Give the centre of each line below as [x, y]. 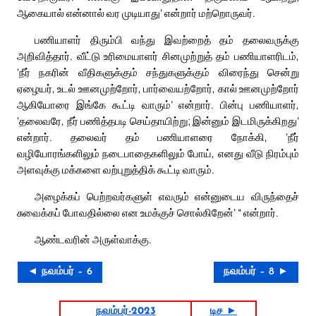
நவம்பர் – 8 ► [256, 272]
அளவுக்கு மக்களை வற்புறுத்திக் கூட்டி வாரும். [116, 170]
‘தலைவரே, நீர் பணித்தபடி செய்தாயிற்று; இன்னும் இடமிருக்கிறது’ [158, 121]
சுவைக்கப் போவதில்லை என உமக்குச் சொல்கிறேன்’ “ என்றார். [148, 213]
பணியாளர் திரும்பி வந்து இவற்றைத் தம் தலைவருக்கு [167, 40]
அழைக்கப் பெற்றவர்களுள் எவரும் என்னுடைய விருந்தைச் [167, 196]
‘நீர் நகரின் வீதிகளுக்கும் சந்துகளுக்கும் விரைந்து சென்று [158, 72]
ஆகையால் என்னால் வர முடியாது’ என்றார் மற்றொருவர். [136, 13]
